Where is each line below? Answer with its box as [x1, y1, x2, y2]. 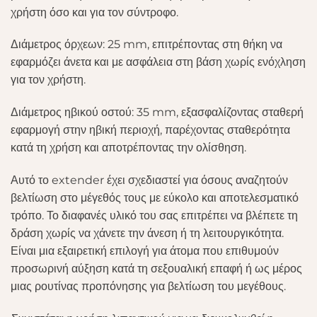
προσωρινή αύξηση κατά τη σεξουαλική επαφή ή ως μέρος [11, 261, 302, 275]
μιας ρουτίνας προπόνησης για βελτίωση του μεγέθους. [11, 279, 286, 293]
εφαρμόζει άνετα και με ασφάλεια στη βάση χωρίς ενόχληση [11, 55, 306, 69]
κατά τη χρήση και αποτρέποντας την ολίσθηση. [11, 141, 246, 155]
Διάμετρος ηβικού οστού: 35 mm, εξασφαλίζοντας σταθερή [11, 105, 304, 120]
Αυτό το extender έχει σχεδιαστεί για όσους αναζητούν [11, 173, 288, 187]
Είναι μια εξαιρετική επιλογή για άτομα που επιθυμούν [11, 243, 279, 258]
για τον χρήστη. [11, 73, 86, 87]
